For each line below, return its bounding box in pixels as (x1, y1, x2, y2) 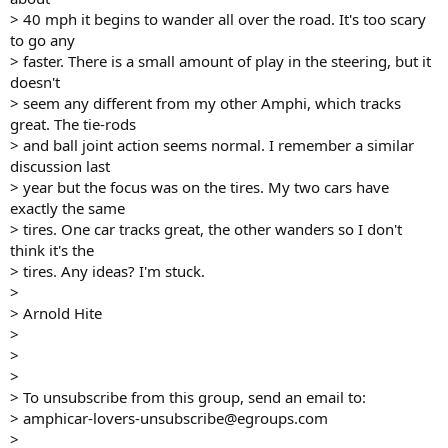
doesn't (10, 71, 60, 92)
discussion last (10, 155, 110, 176)
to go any (10, 29, 75, 50)
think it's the (10, 239, 94, 260)
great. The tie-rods (10, 113, 136, 134)
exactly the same (10, 197, 125, 218)
